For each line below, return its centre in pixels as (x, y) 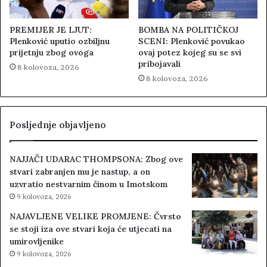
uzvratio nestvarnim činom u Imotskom (89, 184)
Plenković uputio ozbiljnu (60, 41)
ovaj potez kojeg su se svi (190, 53)
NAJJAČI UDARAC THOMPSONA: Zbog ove (96, 159)
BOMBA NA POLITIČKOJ (188, 30)
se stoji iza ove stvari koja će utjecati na (91, 229)
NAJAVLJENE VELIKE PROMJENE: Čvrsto (95, 217)
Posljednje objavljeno (58, 125)
